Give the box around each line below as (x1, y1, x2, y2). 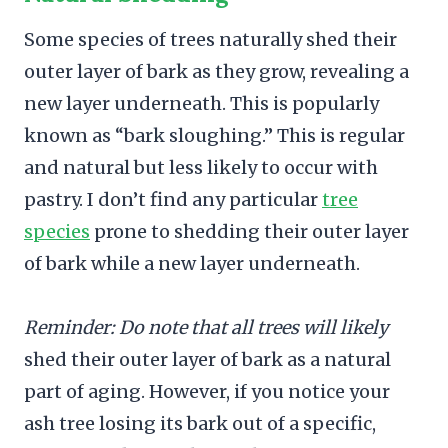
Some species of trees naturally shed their (24, 27, 397, 51)
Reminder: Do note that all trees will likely (24, 315, 388, 339)
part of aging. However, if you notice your (24, 379, 390, 403)
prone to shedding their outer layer (90, 219, 409, 243)
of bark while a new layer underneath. (24, 251, 364, 275)
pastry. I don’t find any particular (24, 187, 322, 211)
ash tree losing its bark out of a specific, (24, 411, 376, 435)
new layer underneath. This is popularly (24, 91, 379, 115)
